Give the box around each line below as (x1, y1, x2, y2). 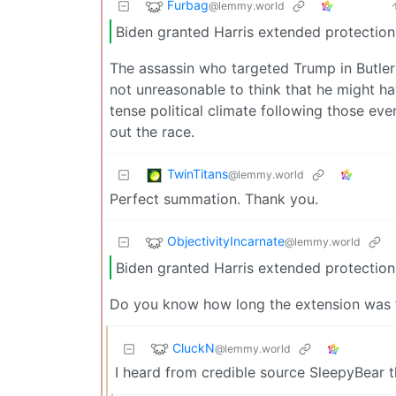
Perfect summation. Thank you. (110, 190, 318, 209)
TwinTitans (167, 166, 228, 182)
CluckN (172, 339, 215, 355)
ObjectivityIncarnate (167, 233, 285, 249)
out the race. (110, 123, 194, 141)
